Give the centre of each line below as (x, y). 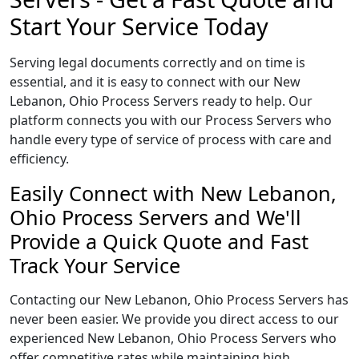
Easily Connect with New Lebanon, (173, 193)
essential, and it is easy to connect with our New (155, 82)
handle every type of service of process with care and (171, 139)
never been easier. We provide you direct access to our (174, 319)
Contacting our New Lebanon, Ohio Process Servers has (179, 300)
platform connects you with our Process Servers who (171, 120)
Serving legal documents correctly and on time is (157, 63)
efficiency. (39, 159)
